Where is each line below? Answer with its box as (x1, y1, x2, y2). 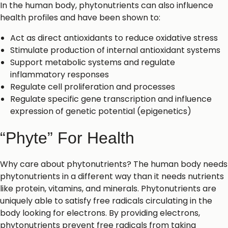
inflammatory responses (10, 69, 109, 81)
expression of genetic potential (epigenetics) (10, 105, 191, 118)
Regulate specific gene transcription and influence (10, 93, 212, 105)
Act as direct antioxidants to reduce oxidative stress (10, 32, 218, 44)
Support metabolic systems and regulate (10, 56, 175, 69)
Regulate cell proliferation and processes (10, 81, 175, 93)
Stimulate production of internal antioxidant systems (10, 44, 220, 56)
